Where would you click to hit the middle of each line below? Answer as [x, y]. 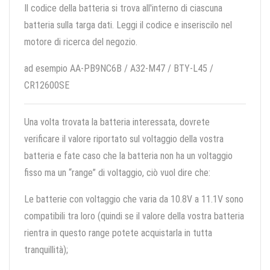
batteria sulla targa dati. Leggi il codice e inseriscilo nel [128, 25]
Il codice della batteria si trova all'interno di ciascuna [123, 8]
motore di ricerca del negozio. [81, 42]
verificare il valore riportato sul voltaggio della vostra [124, 139]
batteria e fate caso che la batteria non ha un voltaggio [128, 156]
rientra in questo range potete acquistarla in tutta [118, 233]
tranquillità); [46, 250]
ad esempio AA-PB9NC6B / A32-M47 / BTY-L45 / [119, 69]
